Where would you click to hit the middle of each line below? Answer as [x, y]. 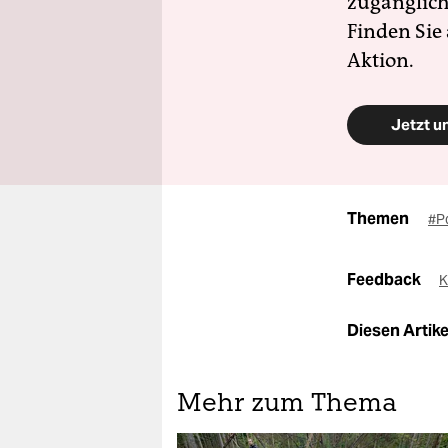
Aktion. [380, 60]
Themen [378, 218]
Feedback [385, 279]
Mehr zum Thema [287, 404]
